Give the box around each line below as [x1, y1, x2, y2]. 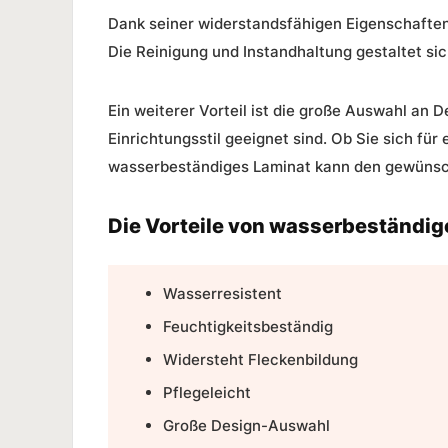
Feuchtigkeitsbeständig [163, 316, 333, 336]
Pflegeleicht [163, 382, 251, 402]
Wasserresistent [163, 283, 282, 303]
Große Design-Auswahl [163, 415, 330, 435]
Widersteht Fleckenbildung [163, 349, 358, 369]
